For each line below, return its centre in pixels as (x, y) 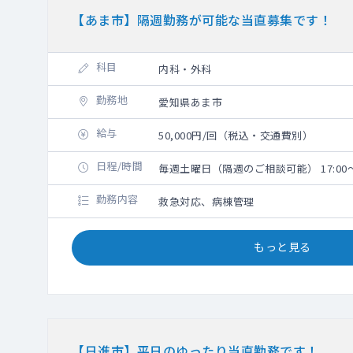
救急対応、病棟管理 (206, 201)
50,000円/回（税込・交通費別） (236, 135)
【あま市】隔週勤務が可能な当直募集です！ (202, 19)
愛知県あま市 (190, 102)
